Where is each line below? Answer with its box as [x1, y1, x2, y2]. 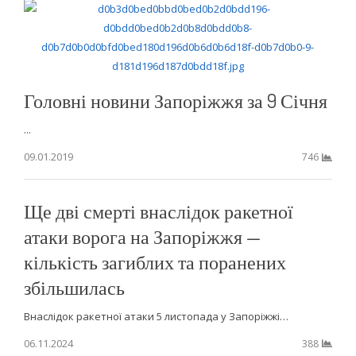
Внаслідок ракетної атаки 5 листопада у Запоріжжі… [23, 308, 288, 323]
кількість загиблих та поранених [23, 249, 286, 274]
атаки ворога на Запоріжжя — [23, 223, 261, 249]
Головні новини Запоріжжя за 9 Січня [23, 87, 327, 113]
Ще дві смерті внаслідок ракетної [23, 198, 293, 223]
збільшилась [23, 274, 125, 300]
